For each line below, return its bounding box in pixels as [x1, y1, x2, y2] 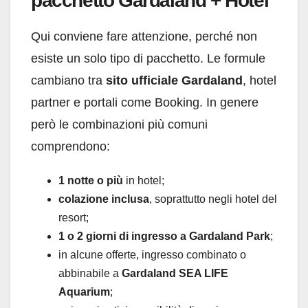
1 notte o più [58, 175, 123, 187]
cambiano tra [31, 74, 106, 88]
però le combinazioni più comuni [31, 118, 208, 132]
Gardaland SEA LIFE [122, 267, 228, 280]
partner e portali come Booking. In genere [31, 96, 258, 110]
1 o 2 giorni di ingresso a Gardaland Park [58, 230, 270, 243]
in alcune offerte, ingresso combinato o [58, 249, 246, 261]
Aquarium [58, 286, 110, 298]
